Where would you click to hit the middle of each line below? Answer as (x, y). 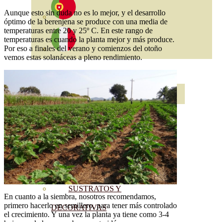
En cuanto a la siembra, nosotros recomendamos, (80, 196)
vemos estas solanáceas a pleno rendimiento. (73, 57)
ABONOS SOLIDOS (103, 151)
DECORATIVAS (79, 207)
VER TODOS (91, 113)
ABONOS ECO (58, 95)
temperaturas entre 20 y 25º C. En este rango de (78, 30)
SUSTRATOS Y (95, 189)
